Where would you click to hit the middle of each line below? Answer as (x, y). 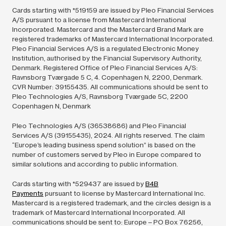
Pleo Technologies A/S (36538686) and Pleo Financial (99, 126)
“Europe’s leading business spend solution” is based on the (104, 145)
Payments (28, 193)
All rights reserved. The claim (160, 135)
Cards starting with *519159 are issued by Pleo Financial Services (113, 10)
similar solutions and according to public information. (95, 164)
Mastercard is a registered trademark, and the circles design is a (111, 203)
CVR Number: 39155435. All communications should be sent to (110, 87)
